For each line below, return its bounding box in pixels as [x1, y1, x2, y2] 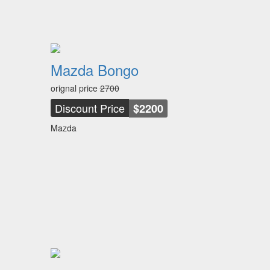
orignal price [50, 82, 100, 94]
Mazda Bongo [50, 59, 139, 80]
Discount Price [54, 100, 125, 116]
